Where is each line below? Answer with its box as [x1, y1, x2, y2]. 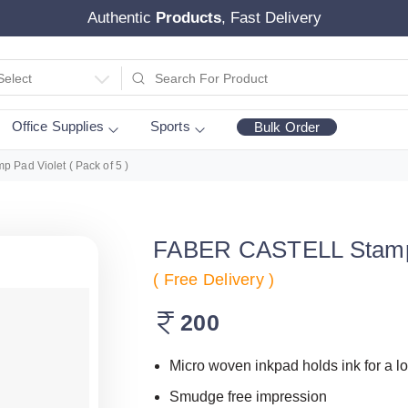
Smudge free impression [169, 389, 327, 404]
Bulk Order [253, 119, 321, 135]
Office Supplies [11, 118, 104, 134]
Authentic [87, 9, 156, 26]
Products [155, 9, 221, 26]
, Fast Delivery [220, 9, 321, 26]
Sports [149, 118, 190, 134]
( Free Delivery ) [153, 270, 275, 289]
